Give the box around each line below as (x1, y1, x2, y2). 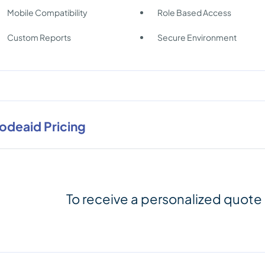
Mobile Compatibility (7, 7, 88, 18)
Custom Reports (7, 32, 71, 43)
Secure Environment (157, 32, 237, 43)
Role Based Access (157, 7, 232, 18)
